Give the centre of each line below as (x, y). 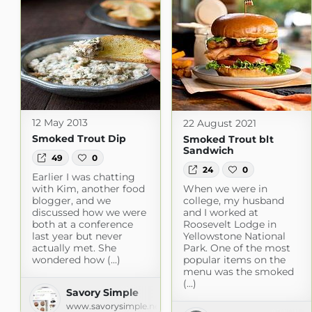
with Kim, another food (88, 188)
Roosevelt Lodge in (229, 224)
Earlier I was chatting (83, 177)
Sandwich (208, 151)
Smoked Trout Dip (79, 139)
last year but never (77, 236)
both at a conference (82, 224)
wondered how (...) (76, 259)
